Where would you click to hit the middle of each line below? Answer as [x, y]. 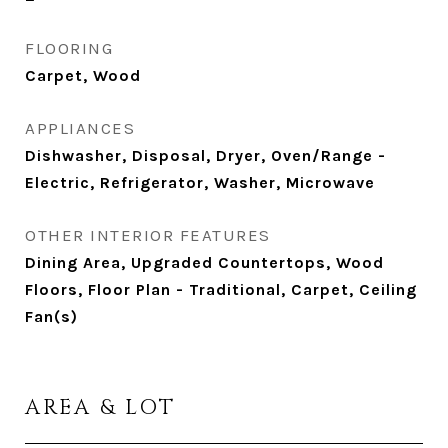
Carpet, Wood [83, 75]
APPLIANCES [80, 128]
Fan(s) [51, 316]
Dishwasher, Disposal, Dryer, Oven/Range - [205, 155]
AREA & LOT [100, 408]
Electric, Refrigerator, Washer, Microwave [200, 182]
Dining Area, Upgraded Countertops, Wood [204, 262]
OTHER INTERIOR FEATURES [148, 235]
